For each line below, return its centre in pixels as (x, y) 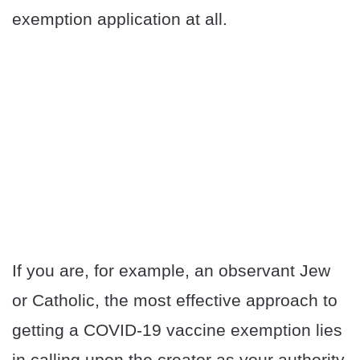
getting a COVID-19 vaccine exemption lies (177, 330)
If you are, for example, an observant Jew (171, 271)
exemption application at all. (120, 19)
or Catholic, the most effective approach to (175, 301)
